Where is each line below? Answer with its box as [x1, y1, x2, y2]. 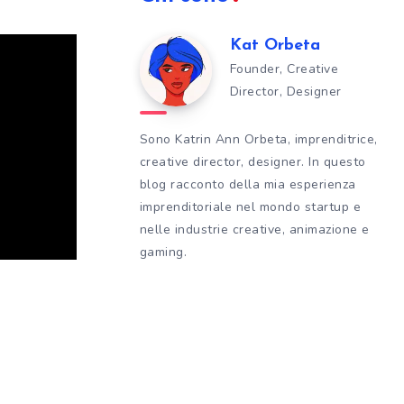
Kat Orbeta [229, 36, 320, 54]
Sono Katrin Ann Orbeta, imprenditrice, [139, 130, 378, 148]
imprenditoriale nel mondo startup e [139, 197, 361, 216]
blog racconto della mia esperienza [139, 175, 356, 193]
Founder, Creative [229, 60, 338, 78]
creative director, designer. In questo [139, 152, 366, 170]
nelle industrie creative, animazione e [139, 220, 370, 238]
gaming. [139, 243, 187, 261]
